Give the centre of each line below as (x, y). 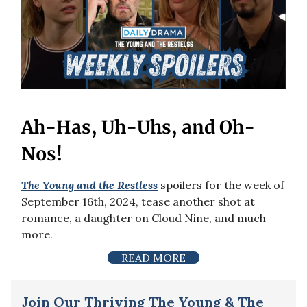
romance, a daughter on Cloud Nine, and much (144, 218)
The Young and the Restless (89, 185)
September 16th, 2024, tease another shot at (138, 201)
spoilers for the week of (221, 185)
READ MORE (153, 257)
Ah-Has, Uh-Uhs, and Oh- (138, 127)
